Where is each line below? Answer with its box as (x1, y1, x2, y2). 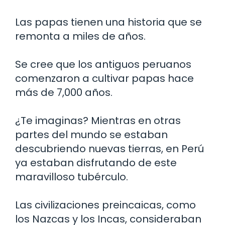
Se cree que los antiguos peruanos (15, 57, 191, 71)
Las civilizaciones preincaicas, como (15, 197, 196, 212)
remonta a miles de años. (15, 29, 146, 43)
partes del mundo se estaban (15, 127, 168, 142)
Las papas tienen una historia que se (15, 15, 202, 29)
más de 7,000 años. (15, 85, 113, 99)
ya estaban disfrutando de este (15, 155, 177, 170)
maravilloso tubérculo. (15, 169, 128, 184)
